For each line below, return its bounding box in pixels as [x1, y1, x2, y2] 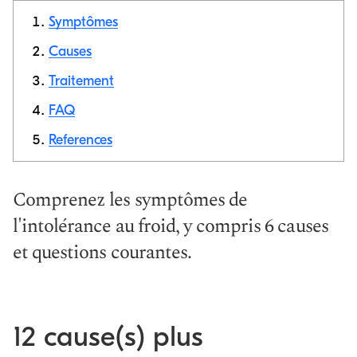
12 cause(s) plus [13, 320, 203, 353]
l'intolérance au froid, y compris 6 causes [13, 212, 328, 241]
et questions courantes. [13, 238, 191, 267]
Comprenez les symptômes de [13, 186, 248, 214]
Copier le [275, 87, 320, 100]
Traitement [49, 73, 114, 89]
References [49, 131, 112, 148]
